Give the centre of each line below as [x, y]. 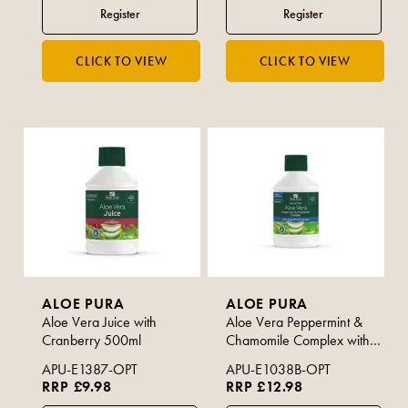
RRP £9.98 [77, 386]
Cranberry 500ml [92, 340]
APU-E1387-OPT [90, 369]
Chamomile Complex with [298, 340]
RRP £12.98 [265, 386]
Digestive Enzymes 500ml [299, 358]
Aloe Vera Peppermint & [295, 321]
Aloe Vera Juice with [100, 321]
